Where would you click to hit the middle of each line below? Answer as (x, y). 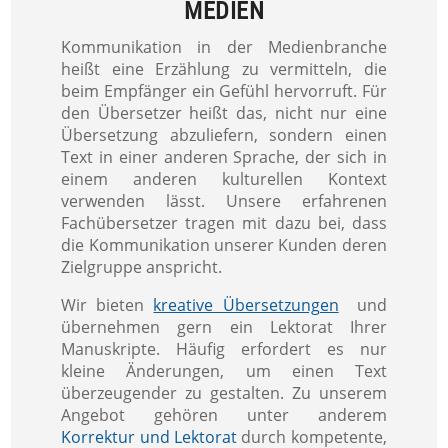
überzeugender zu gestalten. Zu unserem (224, 393)
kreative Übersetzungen (246, 305)
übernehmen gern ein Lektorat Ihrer (224, 327)
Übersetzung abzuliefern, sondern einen (224, 135)
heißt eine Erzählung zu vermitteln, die (224, 69)
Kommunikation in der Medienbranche (224, 47)
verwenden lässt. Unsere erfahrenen (224, 201)
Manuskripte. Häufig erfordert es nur (224, 349)
